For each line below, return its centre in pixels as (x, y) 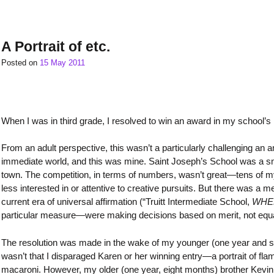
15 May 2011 (62, 63)
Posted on (20, 63)
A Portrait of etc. (56, 47)
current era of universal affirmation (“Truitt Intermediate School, (127, 202)
